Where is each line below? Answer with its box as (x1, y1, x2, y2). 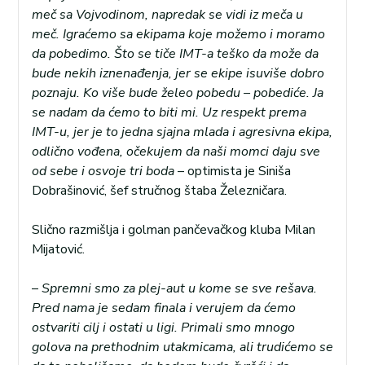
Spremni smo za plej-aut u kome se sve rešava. (42, 279, 317, 297)
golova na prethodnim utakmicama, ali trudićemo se (32, 337, 333, 356)
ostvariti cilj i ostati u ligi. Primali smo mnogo (32, 318, 295, 336)
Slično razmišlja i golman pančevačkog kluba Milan (32, 220, 315, 239)
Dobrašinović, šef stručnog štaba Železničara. (32, 181, 287, 200)
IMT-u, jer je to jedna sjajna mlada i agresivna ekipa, (32, 122, 332, 141)
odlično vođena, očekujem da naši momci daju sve (32, 142, 320, 161)
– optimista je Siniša (174, 161, 291, 180)
